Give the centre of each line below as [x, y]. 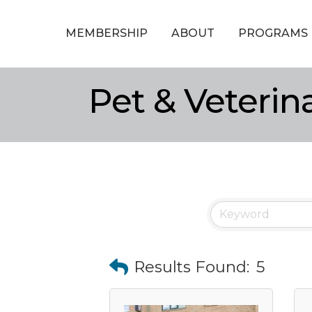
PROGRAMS [273, 33]
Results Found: [192, 267]
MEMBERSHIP [106, 33]
